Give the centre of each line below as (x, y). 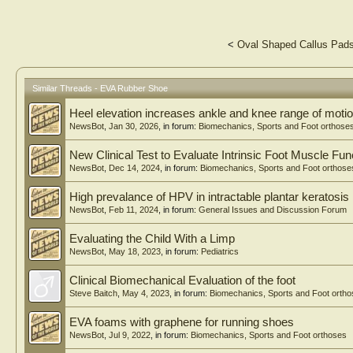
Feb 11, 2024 (134, 210)
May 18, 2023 (135, 251)
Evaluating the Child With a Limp (152, 239)
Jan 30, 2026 (134, 126)
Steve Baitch (93, 293)
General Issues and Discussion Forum (273, 210)
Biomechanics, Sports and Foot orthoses (269, 335)
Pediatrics (220, 251)
